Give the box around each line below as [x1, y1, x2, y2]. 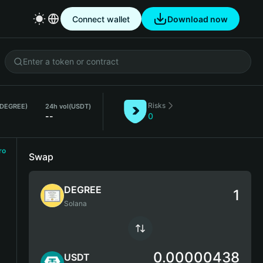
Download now [167, 14, 228, 24]
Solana [64, 199, 87, 208]
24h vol [45, 102, 69, 110]
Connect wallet [72, 14, 130, 24]
